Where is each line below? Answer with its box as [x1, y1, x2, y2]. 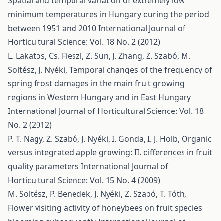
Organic [182, 133, 212, 144]
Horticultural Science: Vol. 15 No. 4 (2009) [8, 175, 160, 185]
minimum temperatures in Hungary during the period [8, 9, 209, 20]
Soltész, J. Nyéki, [8, 64, 69, 75]
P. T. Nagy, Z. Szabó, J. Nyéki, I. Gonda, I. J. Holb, [8, 133, 182, 144]
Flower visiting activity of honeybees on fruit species [8, 202, 202, 213]
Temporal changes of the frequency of [69, 64, 212, 75]
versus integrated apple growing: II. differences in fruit [8, 147, 212, 158]
